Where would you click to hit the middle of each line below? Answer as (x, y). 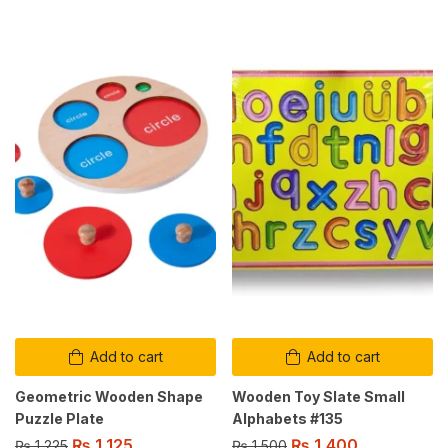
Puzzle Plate (59, 419)
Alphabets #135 (287, 419)
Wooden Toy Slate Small (318, 397)
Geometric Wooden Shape (109, 397)
